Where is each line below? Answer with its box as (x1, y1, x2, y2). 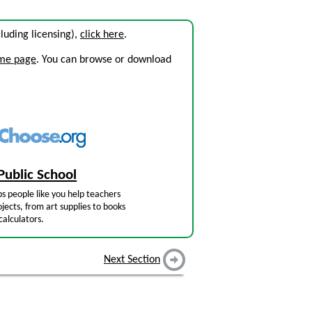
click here (80, 29, 124, 40)
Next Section (104, 254, 160, 266)
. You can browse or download (36, 54, 171, 65)
